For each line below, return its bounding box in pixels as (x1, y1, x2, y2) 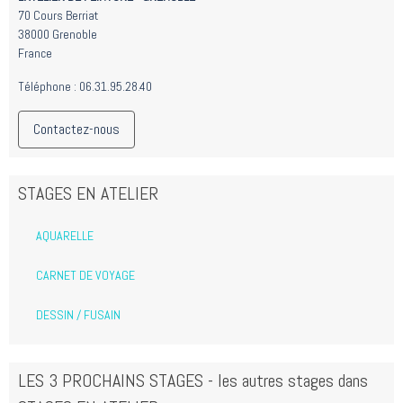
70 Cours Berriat (18, 7, 98, 24)
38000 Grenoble (18, 26, 97, 43)
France (18, 45, 52, 62)
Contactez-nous (33, 120, 120, 139)
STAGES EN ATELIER (18, 182, 158, 206)
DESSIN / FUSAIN (36, 307, 121, 324)
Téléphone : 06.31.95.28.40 (18, 78, 152, 95)
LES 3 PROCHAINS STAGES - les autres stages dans (18, 369, 368, 393)
